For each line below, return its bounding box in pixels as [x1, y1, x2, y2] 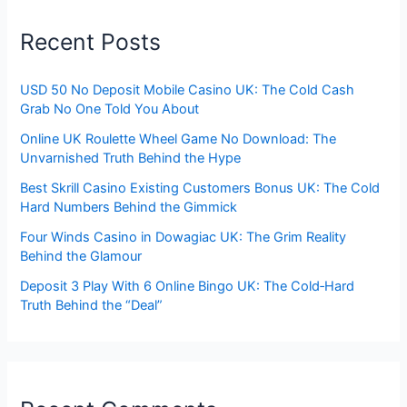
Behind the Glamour [20, 247, 143, 264]
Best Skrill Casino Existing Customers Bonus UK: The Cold [20, 179, 381, 196]
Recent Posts [20, 28, 162, 56]
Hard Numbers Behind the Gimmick [20, 198, 238, 215]
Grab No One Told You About [20, 100, 200, 117]
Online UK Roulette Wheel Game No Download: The [20, 130, 337, 147]
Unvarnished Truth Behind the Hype [20, 149, 242, 166]
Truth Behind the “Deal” [20, 296, 164, 313]
